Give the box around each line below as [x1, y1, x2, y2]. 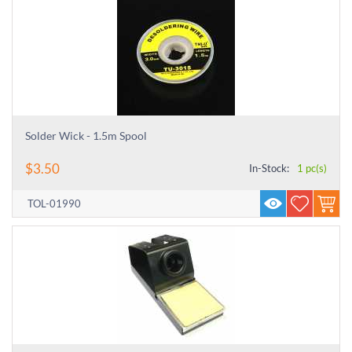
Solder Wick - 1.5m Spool [25, 129, 148, 142]
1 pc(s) [296, 162, 327, 174]
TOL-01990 [27, 197, 82, 210]
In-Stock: [248, 162, 289, 174]
